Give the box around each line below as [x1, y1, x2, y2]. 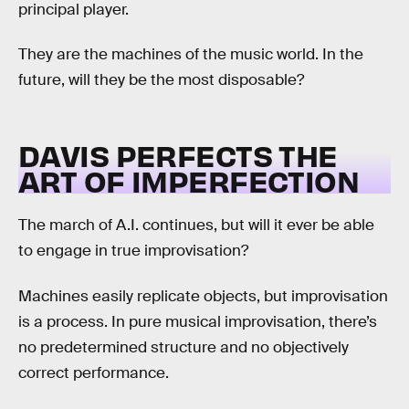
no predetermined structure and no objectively [18, 338, 349, 358]
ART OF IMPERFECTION [18, 161, 360, 199]
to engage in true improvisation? [18, 241, 248, 261]
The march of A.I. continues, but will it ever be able [18, 215, 374, 236]
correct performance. [18, 363, 169, 383]
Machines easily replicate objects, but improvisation [18, 287, 388, 307]
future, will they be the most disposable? [18, 70, 304, 90]
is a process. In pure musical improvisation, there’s [18, 312, 377, 332]
